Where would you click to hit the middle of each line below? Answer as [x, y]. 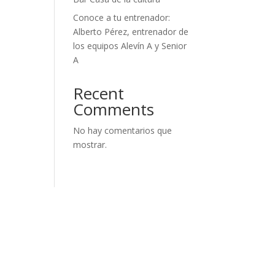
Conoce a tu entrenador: [122, 17]
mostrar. [90, 145]
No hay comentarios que [123, 130]
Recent [99, 93]
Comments [114, 109]
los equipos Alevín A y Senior [130, 46]
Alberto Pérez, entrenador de [131, 32]
